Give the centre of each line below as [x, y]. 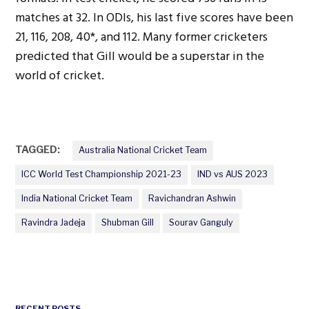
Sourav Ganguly [201, 223]
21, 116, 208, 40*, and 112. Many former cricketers [142, 37]
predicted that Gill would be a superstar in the [140, 57]
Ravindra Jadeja [54, 223]
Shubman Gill [127, 223]
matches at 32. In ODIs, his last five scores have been [154, 18]
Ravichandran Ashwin [192, 199]
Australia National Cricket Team [143, 150]
